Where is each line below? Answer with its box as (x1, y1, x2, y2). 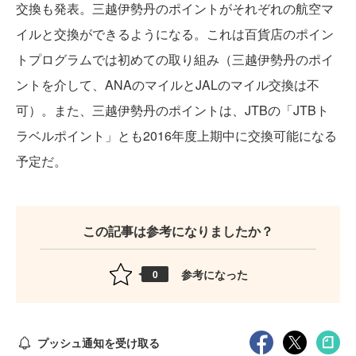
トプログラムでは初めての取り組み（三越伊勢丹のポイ (16, 50, 334, 68)
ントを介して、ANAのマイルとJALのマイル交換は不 (16, 75, 319, 94)
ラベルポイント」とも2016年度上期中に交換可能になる (16, 126, 337, 145)
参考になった (181, 265, 248, 282)
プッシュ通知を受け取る (37, 334, 160, 350)
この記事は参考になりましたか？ (83, 222, 273, 240)
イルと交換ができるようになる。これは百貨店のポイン (16, 25, 334, 43)
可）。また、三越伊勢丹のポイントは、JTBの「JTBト (16, 101, 329, 119)
